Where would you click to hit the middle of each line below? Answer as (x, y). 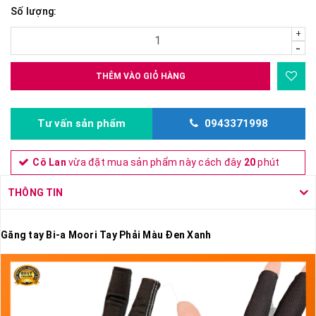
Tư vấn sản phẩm (81, 124)
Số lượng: (34, 12)
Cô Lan (49, 163)
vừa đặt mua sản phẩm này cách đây (155, 163)
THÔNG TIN (36, 193)
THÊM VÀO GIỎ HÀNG (140, 77)
